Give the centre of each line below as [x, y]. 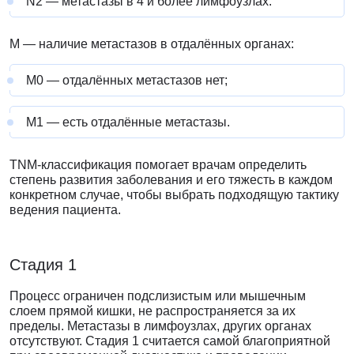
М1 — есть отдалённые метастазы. [128, 122]
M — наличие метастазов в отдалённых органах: [152, 44]
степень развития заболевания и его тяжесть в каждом [171, 180]
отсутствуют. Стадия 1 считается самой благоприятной [170, 341]
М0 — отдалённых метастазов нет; [127, 81]
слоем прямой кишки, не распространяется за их [153, 311]
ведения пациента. [67, 210]
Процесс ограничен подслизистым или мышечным [158, 296]
